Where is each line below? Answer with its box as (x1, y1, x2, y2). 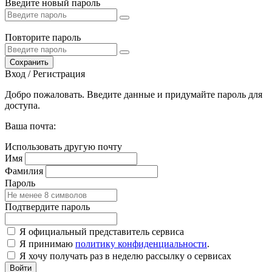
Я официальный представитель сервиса (19, 226, 184, 237)
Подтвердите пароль (5, 201, 90, 212)
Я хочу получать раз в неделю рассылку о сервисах (19, 250, 231, 261)
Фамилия (5, 165, 43, 176)
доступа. (5, 100, 40, 110)
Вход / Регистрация (5, 68, 85, 79)
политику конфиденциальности (75, 238, 207, 249)
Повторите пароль (5, 32, 81, 42)
